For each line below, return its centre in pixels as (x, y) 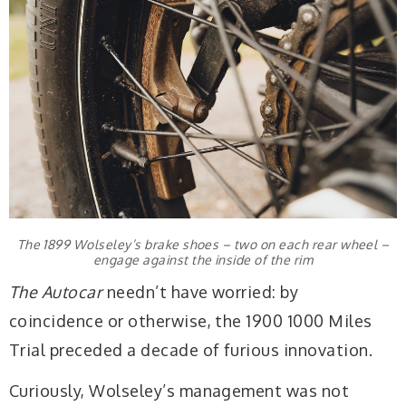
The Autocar (56, 291)
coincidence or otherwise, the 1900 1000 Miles (191, 320)
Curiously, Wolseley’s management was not (179, 391)
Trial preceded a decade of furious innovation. (191, 349)
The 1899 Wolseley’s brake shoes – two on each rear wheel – (203, 245)
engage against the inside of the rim (203, 260)
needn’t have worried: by (201, 291)
